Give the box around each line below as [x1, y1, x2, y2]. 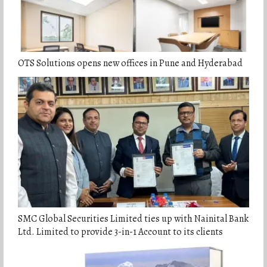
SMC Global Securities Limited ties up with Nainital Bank [17, 212, 249, 226]
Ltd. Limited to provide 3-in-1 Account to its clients [17, 225, 223, 239]
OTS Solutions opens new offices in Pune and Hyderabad [17, 57, 243, 70]
